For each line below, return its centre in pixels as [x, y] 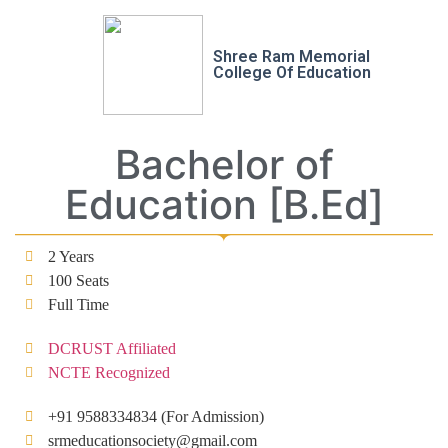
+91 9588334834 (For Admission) [155, 416]
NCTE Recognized [108, 372]
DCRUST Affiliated [111, 348]
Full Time [78, 304]
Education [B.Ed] [224, 204]
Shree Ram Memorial [292, 56]
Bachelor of [224, 164]
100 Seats [78, 280]
